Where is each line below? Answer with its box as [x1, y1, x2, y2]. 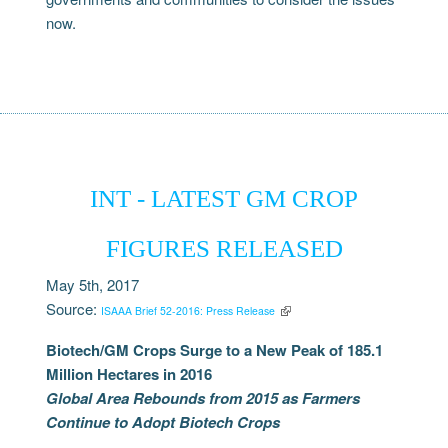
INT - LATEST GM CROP [90, 183, 358, 212]
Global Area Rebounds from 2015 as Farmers [46, 386, 361, 409]
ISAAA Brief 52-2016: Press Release [101, 302, 276, 318]
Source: [46, 297, 102, 319]
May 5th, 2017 [46, 273, 140, 295]
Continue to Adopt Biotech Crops [46, 410, 281, 433]
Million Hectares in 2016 [46, 362, 213, 385]
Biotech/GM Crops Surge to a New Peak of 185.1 [46, 338, 384, 361]
